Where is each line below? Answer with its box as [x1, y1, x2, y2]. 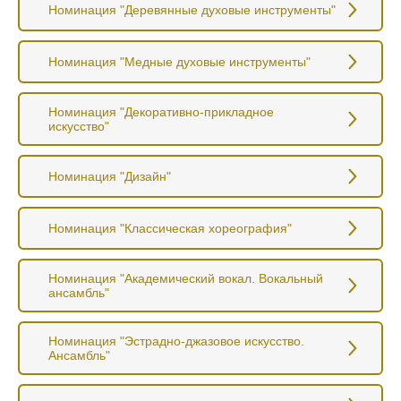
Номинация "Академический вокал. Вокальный [48, 270, 323, 286]
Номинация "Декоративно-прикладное [48, 104, 274, 119]
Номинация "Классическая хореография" [48, 220, 292, 235]
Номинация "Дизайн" [48, 168, 171, 183]
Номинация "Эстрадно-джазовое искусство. [48, 333, 304, 348]
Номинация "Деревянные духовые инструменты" [48, 2, 336, 17]
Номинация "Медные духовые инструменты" [48, 54, 311, 69]
